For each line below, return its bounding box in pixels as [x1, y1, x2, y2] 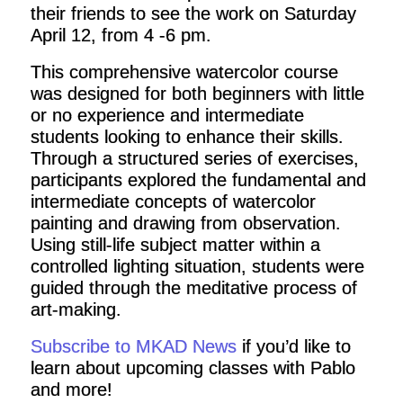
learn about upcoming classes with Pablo [30, 357, 355, 378]
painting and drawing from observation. [30, 212, 341, 233]
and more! [30, 379, 112, 399]
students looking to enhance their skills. [30, 126, 344, 147]
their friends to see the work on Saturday [30, 3, 356, 23]
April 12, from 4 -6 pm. [30, 24, 211, 45]
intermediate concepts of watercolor [30, 191, 316, 211]
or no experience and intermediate [30, 104, 304, 125]
